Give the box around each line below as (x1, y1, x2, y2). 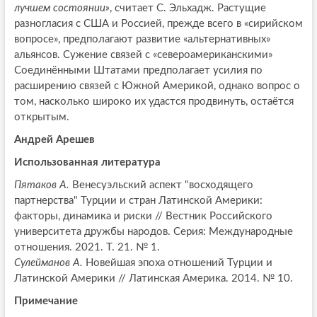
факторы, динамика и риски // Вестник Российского (13, 210, 272, 221)
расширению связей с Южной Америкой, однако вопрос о (13, 80, 300, 91)
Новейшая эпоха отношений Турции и (82, 257, 272, 268)
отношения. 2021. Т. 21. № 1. (13, 241, 160, 253)
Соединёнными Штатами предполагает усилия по (13, 64, 263, 76)
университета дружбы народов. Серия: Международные (13, 226, 293, 237)
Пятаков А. (13, 179, 72, 190)
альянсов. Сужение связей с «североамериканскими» (13, 49, 272, 60)
